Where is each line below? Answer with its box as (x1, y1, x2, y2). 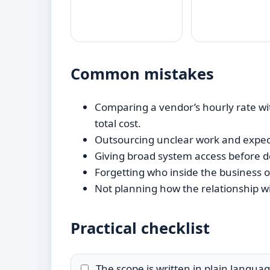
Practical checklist (71, 218, 210, 239)
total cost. (95, 116, 141, 131)
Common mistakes (71, 63, 214, 84)
